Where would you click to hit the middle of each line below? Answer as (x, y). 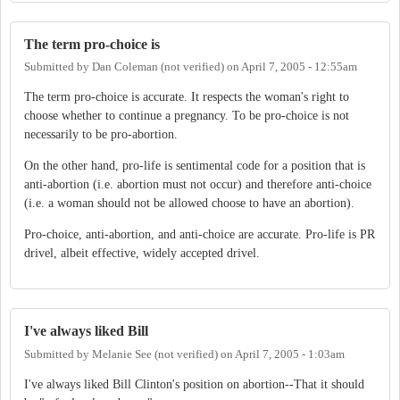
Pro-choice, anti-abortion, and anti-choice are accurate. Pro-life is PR (200, 235)
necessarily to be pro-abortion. (101, 135)
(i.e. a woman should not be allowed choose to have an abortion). (189, 204)
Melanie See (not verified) (155, 354)
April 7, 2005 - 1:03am (290, 354)
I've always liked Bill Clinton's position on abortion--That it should (194, 384)
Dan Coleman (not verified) (158, 67)
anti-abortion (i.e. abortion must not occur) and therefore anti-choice (198, 185)
